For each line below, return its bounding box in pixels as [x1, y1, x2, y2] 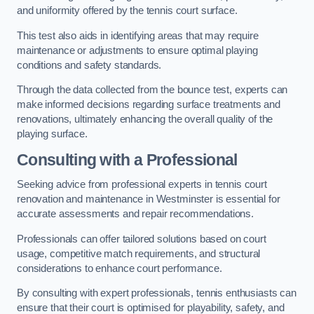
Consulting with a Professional [17, 150, 238, 169]
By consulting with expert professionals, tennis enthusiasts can [17, 287, 296, 299]
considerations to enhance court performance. [17, 262, 222, 274]
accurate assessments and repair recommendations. [17, 208, 257, 220]
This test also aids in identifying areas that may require [17, 29, 259, 41]
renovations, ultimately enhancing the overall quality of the [17, 114, 273, 125]
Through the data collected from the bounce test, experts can [17, 84, 288, 96]
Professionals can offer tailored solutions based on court [17, 233, 266, 245]
